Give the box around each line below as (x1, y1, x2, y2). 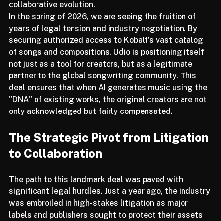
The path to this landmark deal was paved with (9, 187, 185, 197)
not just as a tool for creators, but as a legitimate (9, 72, 194, 81)
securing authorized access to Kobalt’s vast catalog (9, 48, 205, 58)
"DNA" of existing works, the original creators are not (9, 108, 209, 117)
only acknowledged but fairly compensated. (9, 119, 173, 129)
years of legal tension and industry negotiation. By (9, 37, 199, 46)
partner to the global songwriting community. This (9, 84, 198, 93)
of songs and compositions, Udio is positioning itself (9, 60, 206, 70)
